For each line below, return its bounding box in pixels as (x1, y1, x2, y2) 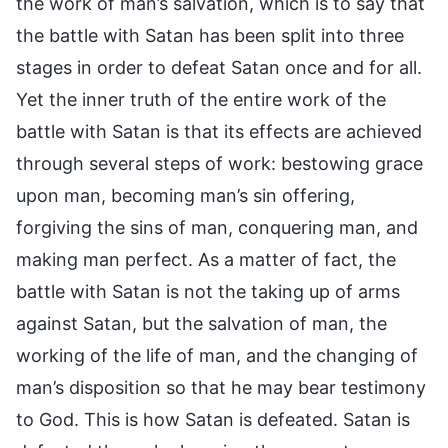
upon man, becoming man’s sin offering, (16, 184, 355, 206)
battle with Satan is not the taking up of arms (16, 280, 400, 302)
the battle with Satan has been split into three (16, 24, 404, 46)
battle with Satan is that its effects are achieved (16, 120, 422, 142)
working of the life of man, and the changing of (16, 344, 418, 366)
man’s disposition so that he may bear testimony (16, 376, 426, 398)
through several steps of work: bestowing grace (16, 152, 423, 174)
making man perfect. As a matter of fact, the (16, 248, 396, 270)
